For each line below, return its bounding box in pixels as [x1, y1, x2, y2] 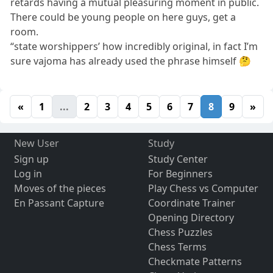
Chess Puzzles [147, 225, 213, 239]
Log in [13, 167, 42, 181]
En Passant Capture [13, 196, 104, 210]
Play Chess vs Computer [147, 182, 258, 196]
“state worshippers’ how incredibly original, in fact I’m [10, 40, 258, 54]
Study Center [147, 152, 208, 166]
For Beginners [147, 167, 213, 181]
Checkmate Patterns [147, 255, 242, 269]
